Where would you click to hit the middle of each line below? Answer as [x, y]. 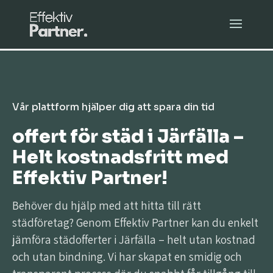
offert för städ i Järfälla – [128, 136]
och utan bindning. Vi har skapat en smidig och [127, 257]
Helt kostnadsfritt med [120, 157]
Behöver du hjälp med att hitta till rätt [107, 205]
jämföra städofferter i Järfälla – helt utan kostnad [134, 239]
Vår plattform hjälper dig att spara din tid [113, 107]
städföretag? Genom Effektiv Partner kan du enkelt [135, 222]
